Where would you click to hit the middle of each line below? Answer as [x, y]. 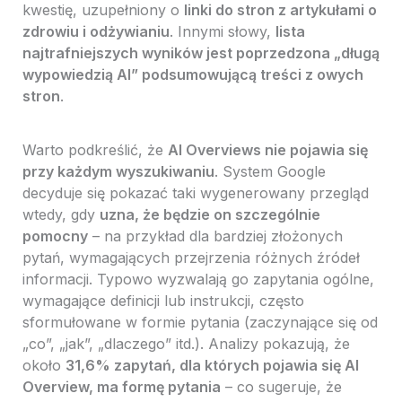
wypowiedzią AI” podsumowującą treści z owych [192, 75]
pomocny [55, 236]
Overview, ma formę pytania [121, 387]
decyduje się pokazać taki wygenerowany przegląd [195, 193]
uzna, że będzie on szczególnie [210, 215]
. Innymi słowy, [222, 32]
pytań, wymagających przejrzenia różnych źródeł [191, 258]
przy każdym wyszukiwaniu [118, 172]
